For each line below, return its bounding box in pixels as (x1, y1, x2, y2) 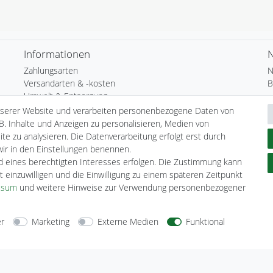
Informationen (24, 47, 90, 62)
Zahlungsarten (24, 65, 78, 77)
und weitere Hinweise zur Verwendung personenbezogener (17, 182, 246, 193)
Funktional (186, 216, 225, 227)
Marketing (32, 216, 69, 227)
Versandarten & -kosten (24, 77, 115, 90)
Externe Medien (97, 216, 158, 227)
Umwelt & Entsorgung (24, 90, 107, 102)
